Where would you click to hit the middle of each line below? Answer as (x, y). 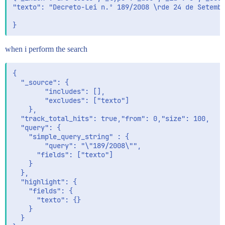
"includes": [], (59, 91)
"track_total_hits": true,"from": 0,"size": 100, (111, 119)
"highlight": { (45, 182)
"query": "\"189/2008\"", (25, 146)
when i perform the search (46, 49)
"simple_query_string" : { (71, 137)
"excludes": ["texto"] (71, 100)
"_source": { (41, 82)
